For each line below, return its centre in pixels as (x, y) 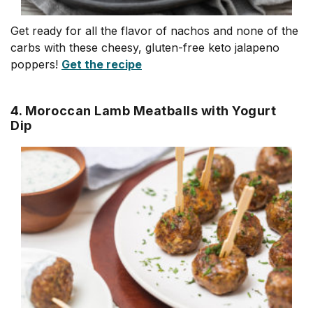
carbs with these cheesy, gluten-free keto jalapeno (145, 47)
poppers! (36, 64)
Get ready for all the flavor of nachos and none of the (154, 30)
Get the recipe (102, 64)
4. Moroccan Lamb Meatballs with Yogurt (143, 110)
